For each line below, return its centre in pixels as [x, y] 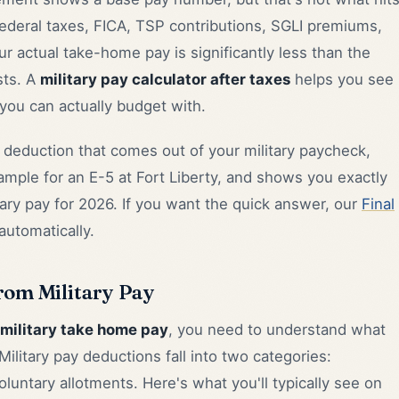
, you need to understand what [277, 330]
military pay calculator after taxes [165, 80]
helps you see [342, 80]
